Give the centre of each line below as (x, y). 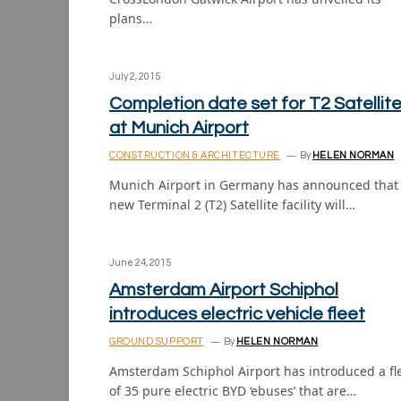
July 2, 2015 (135, 77)
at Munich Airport (179, 128)
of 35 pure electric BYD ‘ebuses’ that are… (233, 391)
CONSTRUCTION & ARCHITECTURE (195, 155)
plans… (131, 18)
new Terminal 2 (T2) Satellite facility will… (232, 205)
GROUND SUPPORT (157, 341)
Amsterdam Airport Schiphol (224, 290)
